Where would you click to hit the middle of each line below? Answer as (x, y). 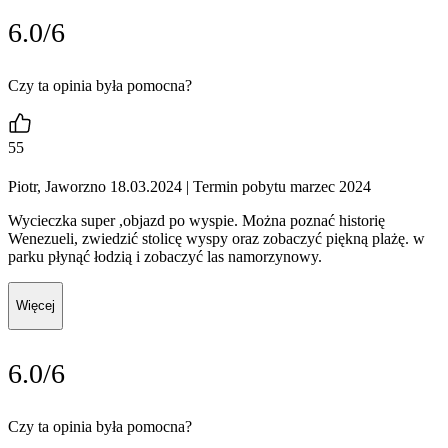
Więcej (35, 306)
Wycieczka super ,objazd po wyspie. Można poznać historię (196, 221)
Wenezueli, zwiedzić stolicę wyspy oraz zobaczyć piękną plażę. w (216, 239)
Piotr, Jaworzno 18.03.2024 (95, 187)
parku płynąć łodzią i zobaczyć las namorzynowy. (165, 257)
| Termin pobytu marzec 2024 (276, 187)
